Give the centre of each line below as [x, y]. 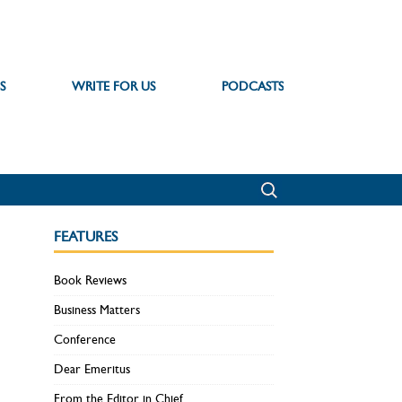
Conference [85, 340]
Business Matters [97, 310]
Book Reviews [91, 280]
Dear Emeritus [92, 369]
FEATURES [86, 236]
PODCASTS [252, 87]
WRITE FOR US [113, 87]
